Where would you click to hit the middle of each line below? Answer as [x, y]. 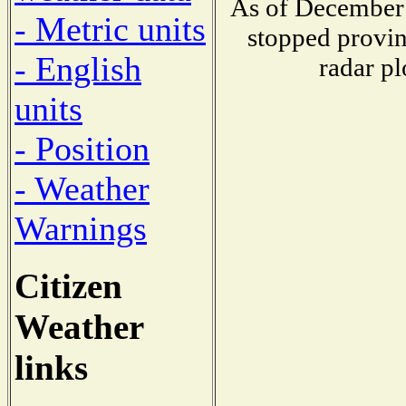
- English [78, 68]
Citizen [68, 285]
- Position [82, 148]
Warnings [81, 228]
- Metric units [110, 29]
